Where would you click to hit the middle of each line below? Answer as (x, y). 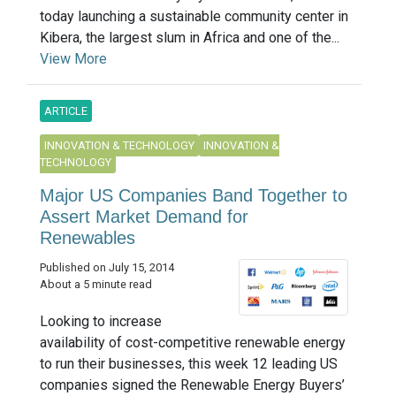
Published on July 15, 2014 (107, 268)
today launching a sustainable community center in (194, 17)
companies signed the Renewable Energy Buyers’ (192, 385)
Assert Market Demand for (144, 217)
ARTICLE (66, 111)
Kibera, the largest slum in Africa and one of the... (190, 38)
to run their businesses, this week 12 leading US (189, 363)
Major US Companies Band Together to (194, 196)
